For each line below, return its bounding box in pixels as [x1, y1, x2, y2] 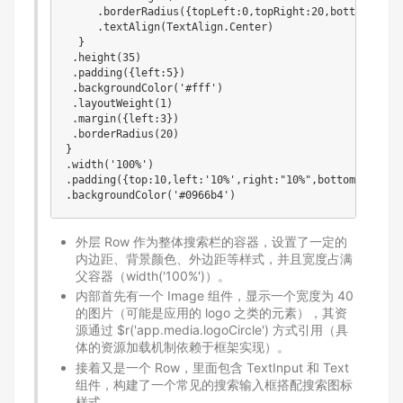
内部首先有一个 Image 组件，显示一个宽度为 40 [75, 288, 354, 303]
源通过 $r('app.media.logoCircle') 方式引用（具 [75, 322, 348, 337]
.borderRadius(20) [65, 127, 179, 140]
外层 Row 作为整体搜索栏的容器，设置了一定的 [75, 233, 347, 249]
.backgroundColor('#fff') [65, 81, 223, 94]
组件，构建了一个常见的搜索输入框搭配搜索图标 [75, 376, 353, 392]
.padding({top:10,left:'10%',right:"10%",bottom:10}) [65, 173, 387, 186]
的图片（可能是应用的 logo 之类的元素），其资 [75, 305, 347, 320]
